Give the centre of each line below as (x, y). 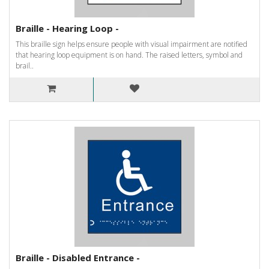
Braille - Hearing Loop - (67, 28)
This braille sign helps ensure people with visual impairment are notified (131, 44)
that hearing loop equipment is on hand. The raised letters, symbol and (129, 55)
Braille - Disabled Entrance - (78, 257)
